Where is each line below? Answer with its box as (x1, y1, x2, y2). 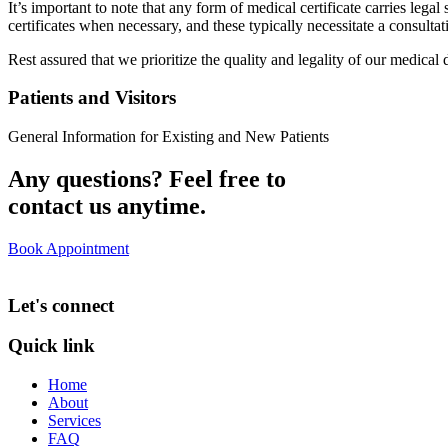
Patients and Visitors (8, 87, 176, 109)
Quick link (8, 335, 95, 357)
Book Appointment (8, 239, 129, 257)
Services (48, 412, 101, 430)
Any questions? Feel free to (8, 166, 286, 193)
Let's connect (8, 294, 114, 316)
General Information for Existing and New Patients (8, 128, 329, 146)
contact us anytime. (8, 193, 206, 220)
